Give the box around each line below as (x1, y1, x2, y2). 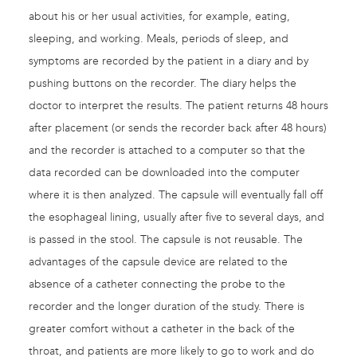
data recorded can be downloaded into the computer (29, 166, 300, 180)
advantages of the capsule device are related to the (29, 255, 288, 269)
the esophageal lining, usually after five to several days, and (29, 210, 324, 225)
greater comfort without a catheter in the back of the (29, 322, 295, 336)
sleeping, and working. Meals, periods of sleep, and (29, 32, 288, 46)
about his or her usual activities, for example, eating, (29, 10, 290, 24)
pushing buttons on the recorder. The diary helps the (29, 76, 296, 91)
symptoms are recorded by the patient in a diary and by (29, 54, 308, 69)
